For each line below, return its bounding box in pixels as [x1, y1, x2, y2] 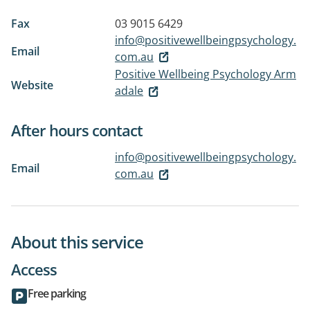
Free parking [28, 285, 86, 301]
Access [11, 258, 57, 280]
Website [11, 77, 53, 93]
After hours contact [11, 120, 143, 141]
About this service [11, 230, 143, 253]
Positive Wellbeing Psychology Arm [115, 66, 296, 82]
